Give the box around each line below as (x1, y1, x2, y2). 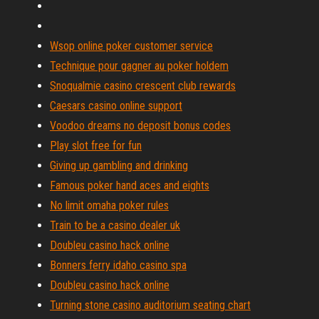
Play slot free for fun (50, 139, 142, 152)
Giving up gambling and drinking (50, 159, 188, 172)
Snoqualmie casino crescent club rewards (50, 79, 236, 93)
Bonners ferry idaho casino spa (50, 258, 187, 272)
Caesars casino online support (50, 99, 182, 113)
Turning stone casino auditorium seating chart (50, 298, 251, 312)
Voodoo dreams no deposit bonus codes (50, 119, 231, 132)
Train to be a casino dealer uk (50, 219, 180, 232)
